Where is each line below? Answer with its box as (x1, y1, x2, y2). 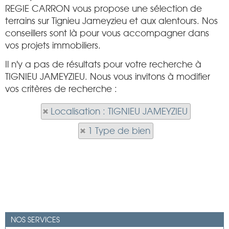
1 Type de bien (88, 126, 150, 136)
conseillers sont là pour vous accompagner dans (5, 28, 209, 38)
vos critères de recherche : (5, 84, 117, 94)
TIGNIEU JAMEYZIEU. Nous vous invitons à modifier (5, 72, 210, 82)
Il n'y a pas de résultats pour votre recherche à (5, 59, 201, 70)
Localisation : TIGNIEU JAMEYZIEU (51, 106, 188, 117)
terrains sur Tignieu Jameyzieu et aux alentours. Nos (5, 16, 218, 26)
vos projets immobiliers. (5, 40, 101, 51)
